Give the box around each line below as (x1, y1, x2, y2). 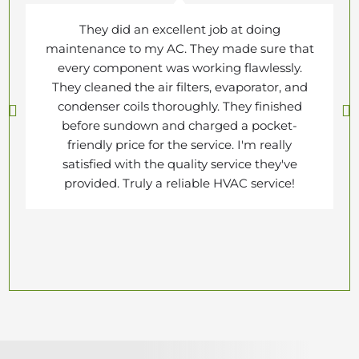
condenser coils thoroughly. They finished (57, 99, 302, 114)
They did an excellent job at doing (79, 22, 280, 37)
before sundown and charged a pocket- (62, 118, 297, 133)
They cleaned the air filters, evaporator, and (51, 79, 308, 95)
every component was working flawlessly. (57, 60, 302, 75)
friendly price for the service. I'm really (67, 137, 292, 152)
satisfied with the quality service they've (62, 156, 297, 171)
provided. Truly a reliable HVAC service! (64, 175, 295, 191)
